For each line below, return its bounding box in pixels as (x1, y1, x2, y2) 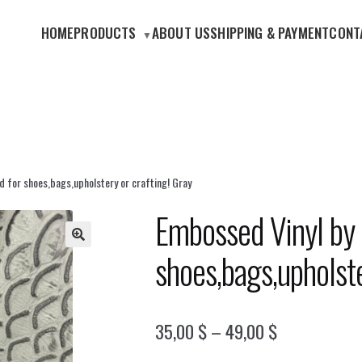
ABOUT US (151, 21, 211, 43)
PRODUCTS (74, 21, 137, 43)
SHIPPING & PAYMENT (210, 21, 330, 43)
